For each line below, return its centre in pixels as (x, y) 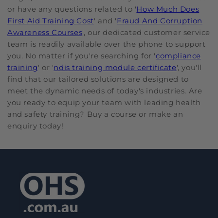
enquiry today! (36, 126)
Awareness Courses (45, 33)
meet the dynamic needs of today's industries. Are (105, 91)
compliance (179, 56)
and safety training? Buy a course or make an (95, 114)
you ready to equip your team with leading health (104, 103)
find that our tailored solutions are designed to (98, 79)
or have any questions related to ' (72, 9)
